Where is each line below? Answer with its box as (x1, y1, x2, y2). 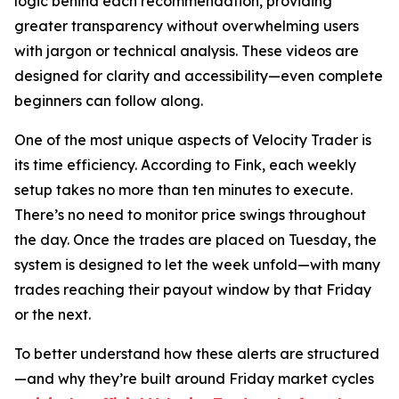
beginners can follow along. (14, 92, 203, 110)
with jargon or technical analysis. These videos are (14, 42, 359, 60)
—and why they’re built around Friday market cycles (14, 370, 374, 387)
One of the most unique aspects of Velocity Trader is (14, 131, 371, 149)
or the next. (14, 305, 91, 323)
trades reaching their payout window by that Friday (14, 281, 371, 298)
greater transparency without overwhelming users (14, 17, 359, 35)
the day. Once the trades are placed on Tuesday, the (14, 231, 377, 248)
